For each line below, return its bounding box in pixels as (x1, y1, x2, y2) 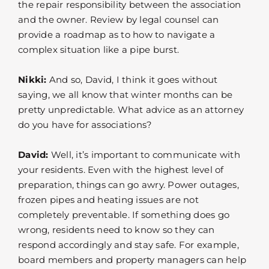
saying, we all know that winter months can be (18, 89, 233, 101)
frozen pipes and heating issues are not (18, 194, 199, 206)
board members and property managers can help (18, 254, 246, 266)
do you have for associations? (18, 119, 153, 131)
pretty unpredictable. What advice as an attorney (18, 104, 244, 116)
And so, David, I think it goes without (46, 74, 218, 86)
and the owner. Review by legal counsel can (18, 14, 219, 26)
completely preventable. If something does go (18, 209, 229, 221)
